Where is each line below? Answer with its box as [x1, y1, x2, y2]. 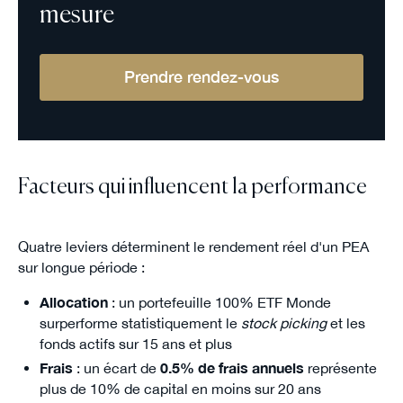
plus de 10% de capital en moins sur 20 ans [39, 380, 321, 397]
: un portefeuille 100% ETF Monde [107, 293, 331, 310]
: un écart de [72, 359, 160, 376]
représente [303, 359, 377, 376]
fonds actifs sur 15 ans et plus [39, 335, 232, 352]
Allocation [39, 293, 108, 310]
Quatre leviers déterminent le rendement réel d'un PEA [17, 237, 369, 255]
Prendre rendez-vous [124, 67, 279, 87]
